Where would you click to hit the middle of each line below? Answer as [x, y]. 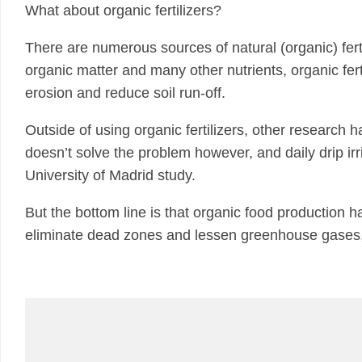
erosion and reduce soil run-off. [125, 93]
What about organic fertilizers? [123, 11]
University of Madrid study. [110, 175]
